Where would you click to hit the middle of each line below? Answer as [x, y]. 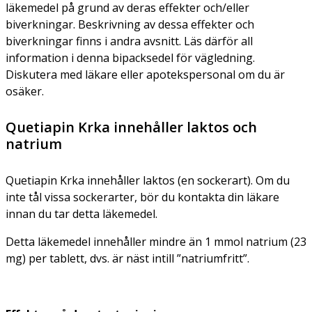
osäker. [25, 91]
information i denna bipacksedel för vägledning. [130, 57]
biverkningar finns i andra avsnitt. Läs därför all [129, 41]
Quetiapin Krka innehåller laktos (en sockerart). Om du [148, 180]
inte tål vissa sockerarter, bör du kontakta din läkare [142, 197]
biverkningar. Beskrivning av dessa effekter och [130, 24]
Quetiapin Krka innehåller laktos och [131, 127]
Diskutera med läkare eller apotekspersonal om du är [145, 74]
